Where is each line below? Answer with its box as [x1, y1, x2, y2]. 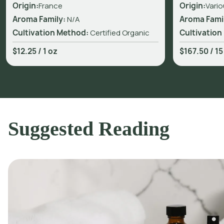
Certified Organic [89, 27, 149, 38]
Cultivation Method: [12, 27, 88, 38]
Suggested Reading [8, 117, 169, 140]
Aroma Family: [12, 13, 67, 24]
